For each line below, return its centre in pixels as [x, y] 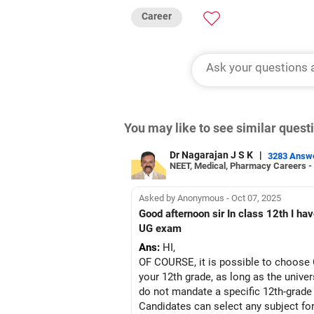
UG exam [160, 228]
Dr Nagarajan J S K [212, 155]
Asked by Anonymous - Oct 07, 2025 [210, 198]
